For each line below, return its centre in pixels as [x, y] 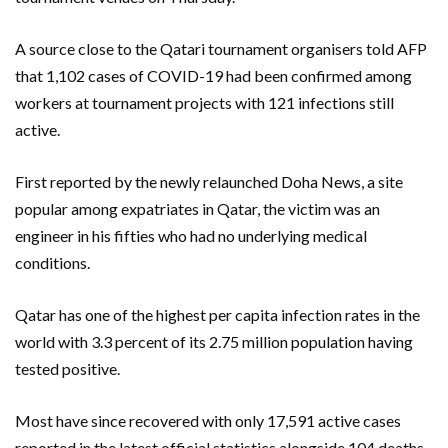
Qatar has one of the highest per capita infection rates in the [217, 314]
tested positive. [67, 368]
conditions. [52, 262]
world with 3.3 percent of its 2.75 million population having [214, 341]
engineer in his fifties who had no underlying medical [191, 235]
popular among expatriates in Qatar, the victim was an [197, 208]
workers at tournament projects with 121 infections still [204, 102]
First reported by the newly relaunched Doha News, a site [209, 181]
